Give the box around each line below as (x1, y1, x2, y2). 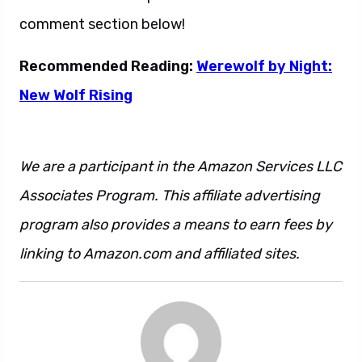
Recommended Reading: (19, 57, 196, 75)
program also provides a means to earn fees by (19, 216, 332, 234)
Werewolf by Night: (196, 57, 332, 75)
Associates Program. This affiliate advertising (19, 187, 320, 204)
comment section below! (19, 15, 185, 33)
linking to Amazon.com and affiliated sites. (19, 245, 300, 263)
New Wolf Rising (19, 86, 133, 104)
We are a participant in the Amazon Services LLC (19, 158, 342, 175)
